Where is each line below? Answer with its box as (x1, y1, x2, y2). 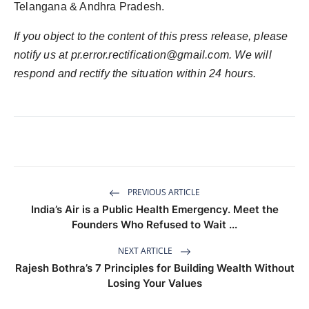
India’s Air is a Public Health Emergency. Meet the (30, 202, 279, 216)
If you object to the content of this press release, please (14, 30, 288, 42)
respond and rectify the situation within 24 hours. (14, 67, 257, 79)
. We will (229, 48, 272, 61)
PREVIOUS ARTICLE (126, 186, 200, 199)
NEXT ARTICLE (118, 245, 175, 257)
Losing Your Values (107, 276, 202, 290)
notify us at (14, 48, 71, 61)
